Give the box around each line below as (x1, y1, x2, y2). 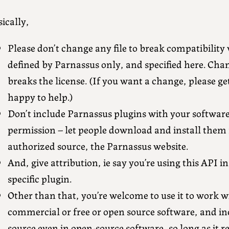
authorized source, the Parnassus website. (7, 138, 188, 153)
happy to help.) (7, 89, 73, 104)
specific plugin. (7, 171, 72, 186)
